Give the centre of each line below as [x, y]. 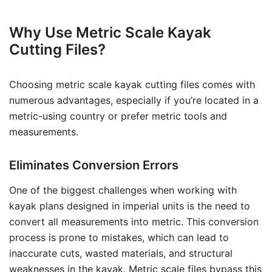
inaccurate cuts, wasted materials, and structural [121, 253]
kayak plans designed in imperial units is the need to [130, 206]
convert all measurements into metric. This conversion [134, 222]
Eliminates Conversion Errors [94, 165]
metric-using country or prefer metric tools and [118, 116]
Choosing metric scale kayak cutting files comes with [132, 84]
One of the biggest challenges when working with [123, 190]
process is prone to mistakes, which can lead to [119, 237]
